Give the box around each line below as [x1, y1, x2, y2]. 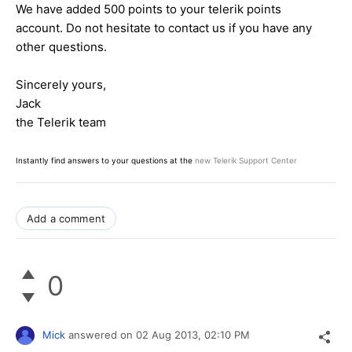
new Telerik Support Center [195, 155, 297, 165]
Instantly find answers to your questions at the [16, 155, 195, 165]
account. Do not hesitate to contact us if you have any [16, 20, 312, 35]
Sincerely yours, [16, 76, 106, 92]
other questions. [16, 38, 107, 54]
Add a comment [27, 211, 106, 225]
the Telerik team [16, 114, 106, 130]
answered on [68, 328, 136, 341]
